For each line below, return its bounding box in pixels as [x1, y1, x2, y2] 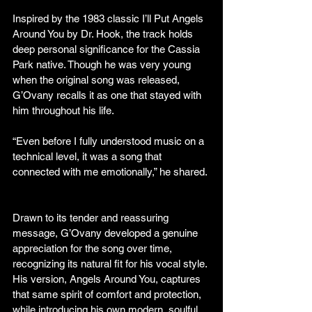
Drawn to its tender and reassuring [13, 212, 171, 224]
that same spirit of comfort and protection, [13, 288, 204, 301]
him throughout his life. [13, 104, 114, 117]
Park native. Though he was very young [13, 58, 194, 71]
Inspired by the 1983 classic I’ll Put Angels [13, 13, 206, 25]
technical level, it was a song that [13, 150, 164, 163]
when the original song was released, [13, 74, 182, 86]
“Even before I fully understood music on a [13, 135, 207, 148]
